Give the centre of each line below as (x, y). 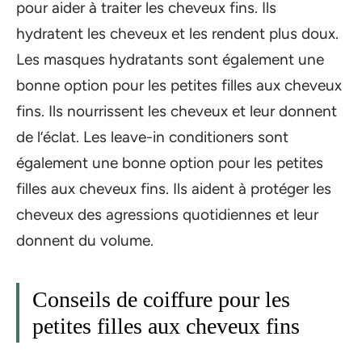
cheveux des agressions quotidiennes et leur (167, 214)
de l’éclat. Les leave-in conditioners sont (152, 137)
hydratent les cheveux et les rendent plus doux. (177, 33)
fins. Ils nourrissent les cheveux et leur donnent (177, 111)
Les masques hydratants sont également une (170, 59)
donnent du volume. (85, 240)
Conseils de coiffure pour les (161, 299)
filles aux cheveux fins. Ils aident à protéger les (174, 188)
